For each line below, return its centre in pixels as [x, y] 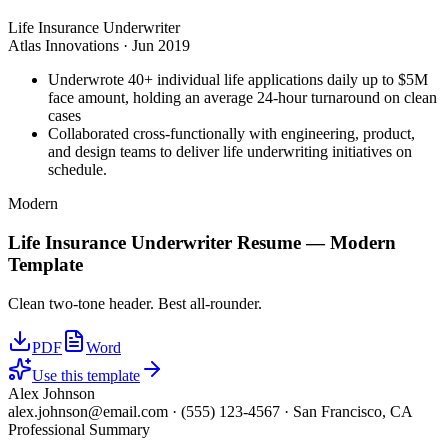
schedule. [77, 170]
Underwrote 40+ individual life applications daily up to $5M [238, 80]
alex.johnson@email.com [88, 411]
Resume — [281, 242]
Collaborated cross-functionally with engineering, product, [231, 134]
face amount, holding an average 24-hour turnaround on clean [242, 98]
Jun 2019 [161, 46]
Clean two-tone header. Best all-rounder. [135, 303]
